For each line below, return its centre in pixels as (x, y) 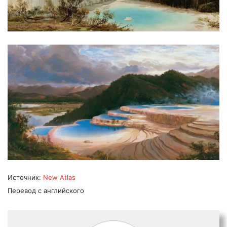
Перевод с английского (46, 190)
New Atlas (59, 177)
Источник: (25, 177)
